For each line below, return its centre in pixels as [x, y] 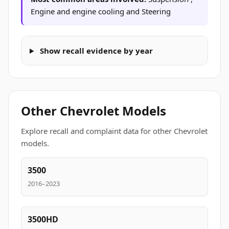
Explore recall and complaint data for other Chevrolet [114, 131]
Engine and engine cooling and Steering [101, 11]
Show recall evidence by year [95, 51]
